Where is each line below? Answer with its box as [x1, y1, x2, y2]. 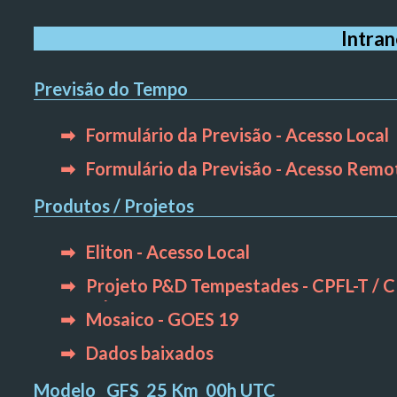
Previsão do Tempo [34, 78, 188, 99]
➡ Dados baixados [60, 342, 224, 363]
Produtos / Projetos [34, 195, 194, 216]
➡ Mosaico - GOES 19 [60, 308, 250, 330]
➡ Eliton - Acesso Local [60, 241, 257, 262]
